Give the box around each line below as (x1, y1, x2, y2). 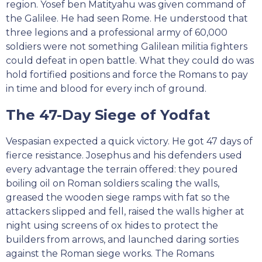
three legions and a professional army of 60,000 (6, 27, 227, 39)
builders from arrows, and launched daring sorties (6, 234, 239, 246)
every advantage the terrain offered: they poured (6, 164, 238, 175)
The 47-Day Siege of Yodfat (6, 106, 210, 124)
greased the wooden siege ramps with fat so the (6, 192, 230, 204)
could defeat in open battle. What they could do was (6, 55, 254, 67)
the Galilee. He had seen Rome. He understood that (6, 13, 248, 25)
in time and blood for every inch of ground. (6, 83, 206, 95)
